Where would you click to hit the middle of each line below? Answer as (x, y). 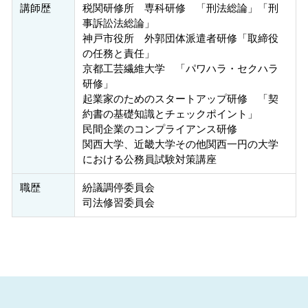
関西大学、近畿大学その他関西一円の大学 (180, 144)
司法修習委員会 (118, 203)
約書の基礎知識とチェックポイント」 (170, 114)
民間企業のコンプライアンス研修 (159, 129)
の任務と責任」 (118, 54)
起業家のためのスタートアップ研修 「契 (180, 99)
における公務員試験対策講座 (149, 159)
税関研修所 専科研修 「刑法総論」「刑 (180, 8)
